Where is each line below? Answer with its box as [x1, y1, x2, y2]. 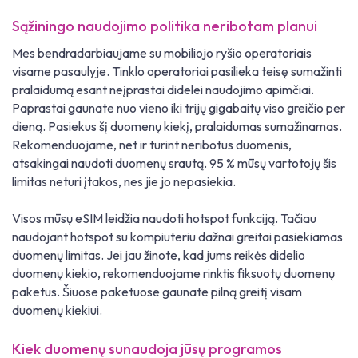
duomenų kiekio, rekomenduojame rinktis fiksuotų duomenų [12, 265, 335, 282]
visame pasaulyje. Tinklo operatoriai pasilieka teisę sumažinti [12, 63, 342, 80]
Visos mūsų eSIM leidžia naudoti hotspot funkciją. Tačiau [12, 210, 316, 227]
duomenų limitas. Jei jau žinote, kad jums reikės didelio [12, 247, 305, 264]
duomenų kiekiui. [12, 302, 102, 319]
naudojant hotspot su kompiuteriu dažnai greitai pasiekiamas [12, 229, 343, 245]
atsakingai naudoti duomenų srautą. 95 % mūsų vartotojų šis [12, 155, 336, 172]
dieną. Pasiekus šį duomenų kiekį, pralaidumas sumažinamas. [12, 118, 342, 135]
